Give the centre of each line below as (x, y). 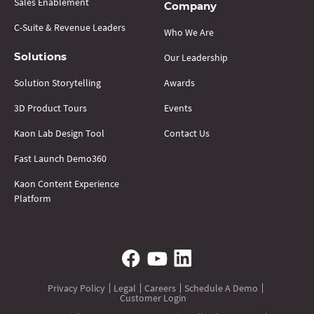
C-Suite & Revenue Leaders (70, 27)
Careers (160, 288)
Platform (33, 198)
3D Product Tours (50, 108)
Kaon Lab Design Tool (59, 133)
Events (178, 108)
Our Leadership (196, 57)
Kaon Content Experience (67, 183)
